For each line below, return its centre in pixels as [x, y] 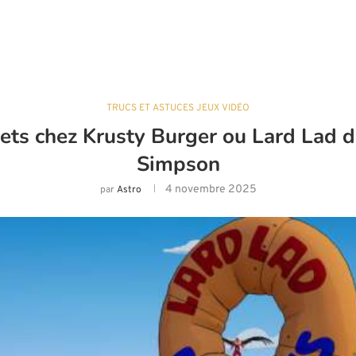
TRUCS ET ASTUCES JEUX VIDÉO [178, 108]
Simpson [178, 164]
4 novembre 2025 [211, 190]
